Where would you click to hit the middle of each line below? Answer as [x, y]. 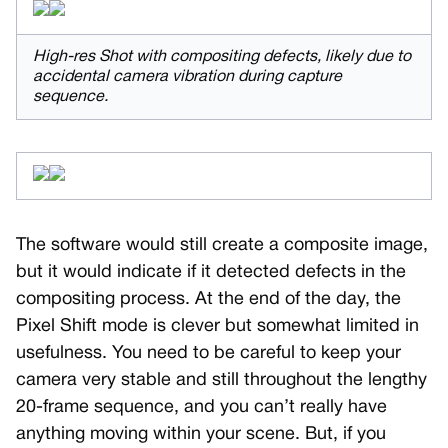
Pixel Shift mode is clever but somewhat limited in [217, 327]
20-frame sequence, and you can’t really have [201, 408]
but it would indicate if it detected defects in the [211, 273]
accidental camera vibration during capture [187, 77]
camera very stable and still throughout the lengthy [221, 381]
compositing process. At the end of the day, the [208, 300]
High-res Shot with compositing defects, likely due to [222, 57]
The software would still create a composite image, [222, 246]
